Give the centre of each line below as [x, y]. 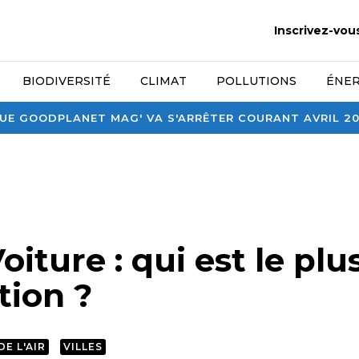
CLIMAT [164, 81]
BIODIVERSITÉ [67, 81]
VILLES [83, 346]
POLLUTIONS [256, 81]
